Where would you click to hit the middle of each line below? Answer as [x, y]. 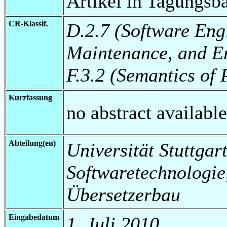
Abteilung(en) [32, 143]
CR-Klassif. [28, 23]
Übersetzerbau [123, 194]
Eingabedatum [34, 217]
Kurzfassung [30, 97]
